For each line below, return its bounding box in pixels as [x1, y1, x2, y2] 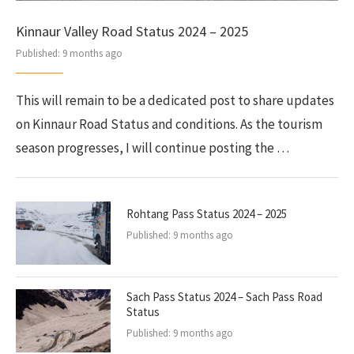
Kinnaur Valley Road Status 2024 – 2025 [16, 22, 248, 40]
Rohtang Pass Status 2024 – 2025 [126, 206, 287, 221]
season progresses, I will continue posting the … [16, 139, 289, 156]
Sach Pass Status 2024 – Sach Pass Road [126, 289, 322, 304]
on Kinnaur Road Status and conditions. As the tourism [16, 115, 322, 133]
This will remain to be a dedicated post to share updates [16, 92, 334, 109]
